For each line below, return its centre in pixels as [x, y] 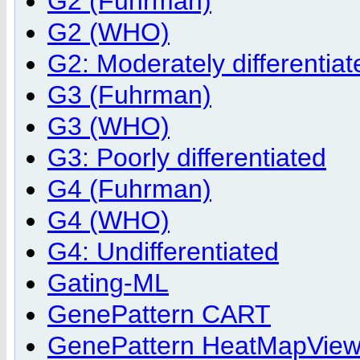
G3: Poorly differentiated [187, 157]
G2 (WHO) [108, 32]
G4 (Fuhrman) [129, 188]
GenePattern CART [159, 314]
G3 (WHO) [108, 126]
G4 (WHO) [108, 220]
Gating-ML [108, 282]
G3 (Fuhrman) [129, 94]
